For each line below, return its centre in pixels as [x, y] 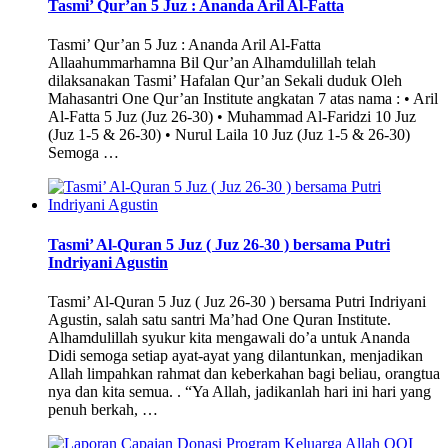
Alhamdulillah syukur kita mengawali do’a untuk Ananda [229, 337]
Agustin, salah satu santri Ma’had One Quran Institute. [219, 319]
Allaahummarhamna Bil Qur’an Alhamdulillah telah [212, 63]
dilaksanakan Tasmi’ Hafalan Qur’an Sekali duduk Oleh [225, 81]
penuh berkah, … [103, 409]
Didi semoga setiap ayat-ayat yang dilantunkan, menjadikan [235, 355]
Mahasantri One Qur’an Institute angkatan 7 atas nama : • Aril [243, 99]
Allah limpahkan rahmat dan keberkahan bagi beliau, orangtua [244, 373]
